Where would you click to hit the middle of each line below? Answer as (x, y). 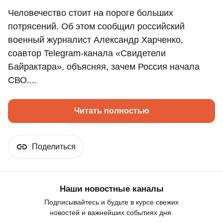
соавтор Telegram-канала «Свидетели (87, 54)
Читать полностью (111, 111)
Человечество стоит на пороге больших (91, 13)
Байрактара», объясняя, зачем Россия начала (104, 67)
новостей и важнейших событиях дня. (111, 213)
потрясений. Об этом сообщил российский (96, 27)
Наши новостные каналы (111, 189)
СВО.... (22, 80)
